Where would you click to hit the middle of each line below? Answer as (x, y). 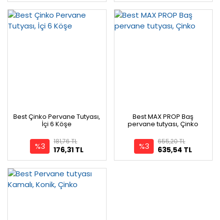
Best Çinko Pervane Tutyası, (57, 116)
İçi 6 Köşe (57, 124)
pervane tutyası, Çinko (163, 124)
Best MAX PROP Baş (163, 116)
